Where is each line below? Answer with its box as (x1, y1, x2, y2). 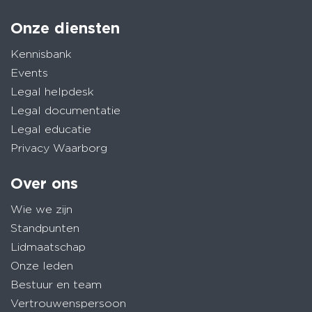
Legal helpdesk (10, 84, 94, 98)
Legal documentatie (10, 103, 120, 117)
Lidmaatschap (10, 240, 86, 254)
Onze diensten (10, 18, 120, 37)
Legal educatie (10, 122, 91, 136)
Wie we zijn (10, 203, 72, 217)
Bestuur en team (10, 278, 102, 292)
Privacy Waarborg (10, 141, 107, 155)
